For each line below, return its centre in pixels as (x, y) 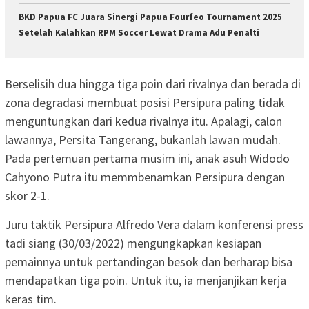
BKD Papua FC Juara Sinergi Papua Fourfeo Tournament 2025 (150, 17)
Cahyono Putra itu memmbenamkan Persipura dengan (145, 177)
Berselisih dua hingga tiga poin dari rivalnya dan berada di (153, 83)
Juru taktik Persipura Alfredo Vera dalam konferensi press (154, 224)
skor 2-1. (27, 195)
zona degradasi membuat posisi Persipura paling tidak (145, 102)
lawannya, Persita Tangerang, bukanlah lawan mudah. (143, 139)
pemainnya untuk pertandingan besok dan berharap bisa (149, 261)
